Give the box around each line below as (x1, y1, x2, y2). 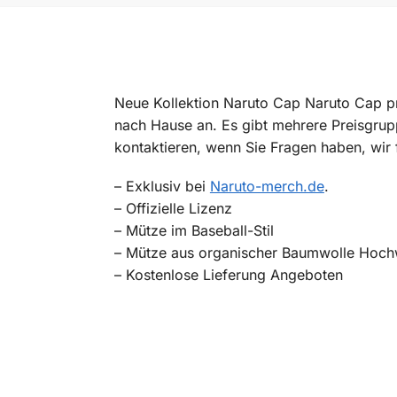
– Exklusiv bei (113, 177, 210, 196)
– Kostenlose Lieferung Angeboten (113, 266, 343, 284)
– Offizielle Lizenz (113, 199, 232, 218)
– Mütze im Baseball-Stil (113, 222, 274, 240)
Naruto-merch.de (209, 177, 324, 196)
